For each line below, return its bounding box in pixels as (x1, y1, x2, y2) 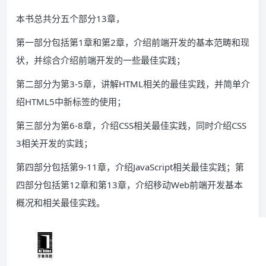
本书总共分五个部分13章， (16, 12, 125, 24)
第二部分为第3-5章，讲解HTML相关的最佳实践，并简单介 (16, 78, 250, 90)
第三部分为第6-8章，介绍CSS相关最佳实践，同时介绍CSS (16, 119, 246, 131)
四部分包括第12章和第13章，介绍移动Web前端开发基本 (16, 179, 243, 191)
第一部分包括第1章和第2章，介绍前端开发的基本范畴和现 (16, 36, 249, 48)
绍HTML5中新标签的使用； (16, 96, 126, 107)
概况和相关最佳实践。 (16, 197, 105, 208)
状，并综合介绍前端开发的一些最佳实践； (16, 54, 185, 66)
